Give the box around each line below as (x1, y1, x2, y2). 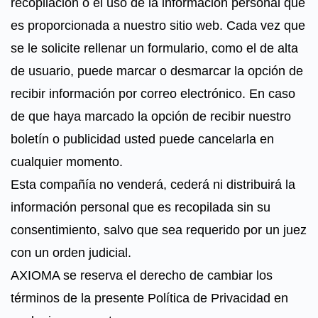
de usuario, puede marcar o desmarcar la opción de (11, 64, 303, 78)
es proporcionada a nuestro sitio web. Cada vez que (11, 18, 305, 33)
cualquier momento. (11, 155, 123, 169)
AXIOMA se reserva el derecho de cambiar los (11, 268, 273, 283)
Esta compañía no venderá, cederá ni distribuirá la (11, 177, 295, 192)
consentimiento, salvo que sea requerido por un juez (11, 223, 307, 237)
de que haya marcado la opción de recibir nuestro (11, 109, 291, 124)
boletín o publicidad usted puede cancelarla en (11, 132, 274, 146)
